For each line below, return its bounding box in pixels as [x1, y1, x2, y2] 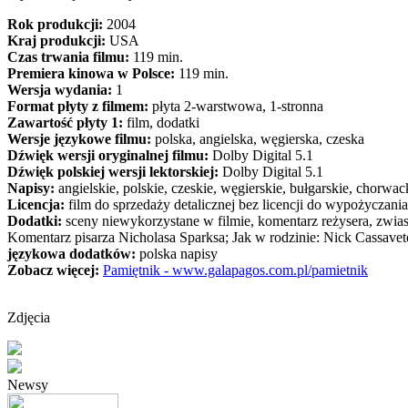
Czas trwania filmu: [7, 49, 129, 65]
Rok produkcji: [7, 16, 107, 32]
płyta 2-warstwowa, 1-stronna [148, 98, 323, 114]
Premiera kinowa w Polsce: [7, 66, 175, 81]
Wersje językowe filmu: [7, 131, 151, 147]
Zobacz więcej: [7, 262, 99, 278]
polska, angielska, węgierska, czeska [151, 131, 364, 147]
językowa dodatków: [7, 246, 136, 261]
